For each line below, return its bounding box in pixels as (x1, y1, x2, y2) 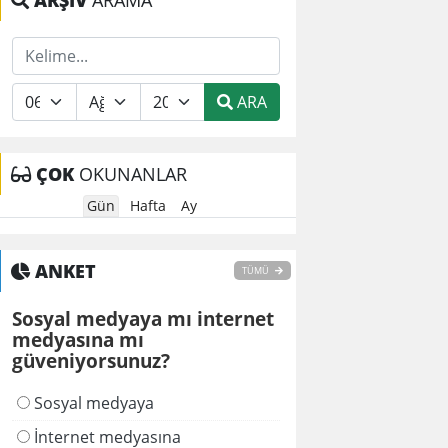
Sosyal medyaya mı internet (12, 305, 274, 332)
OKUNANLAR (74, 162, 187, 186)
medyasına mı (12, 326, 144, 353)
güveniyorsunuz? (12, 347, 170, 374)
